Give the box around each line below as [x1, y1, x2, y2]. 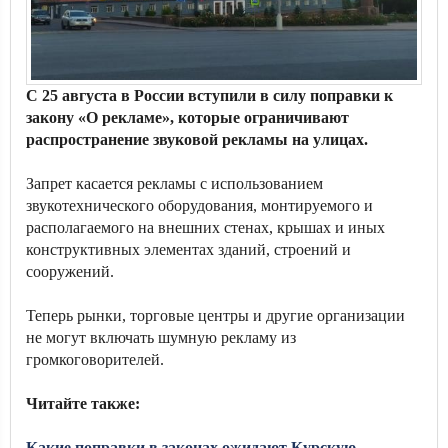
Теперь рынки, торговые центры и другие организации [26, 307, 405, 324]
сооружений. [26, 263, 114, 280]
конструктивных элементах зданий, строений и [26, 241, 351, 258]
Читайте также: [26, 395, 144, 412]
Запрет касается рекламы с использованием [26, 175, 323, 192]
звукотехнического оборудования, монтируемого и [26, 197, 373, 214]
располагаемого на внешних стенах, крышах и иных [26, 219, 385, 236]
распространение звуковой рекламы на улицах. [26, 131, 372, 148]
